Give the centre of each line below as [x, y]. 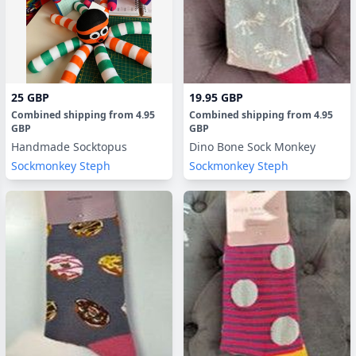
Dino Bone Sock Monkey [252, 146]
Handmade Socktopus [69, 146]
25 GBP [30, 97]
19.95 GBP [216, 97]
